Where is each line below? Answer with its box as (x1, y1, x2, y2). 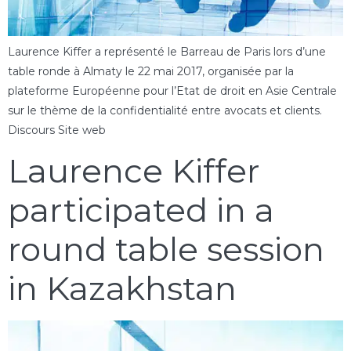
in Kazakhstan (8, 268, 237, 309)
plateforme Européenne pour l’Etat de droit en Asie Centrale (8, 83, 337, 98)
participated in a (8, 190, 274, 231)
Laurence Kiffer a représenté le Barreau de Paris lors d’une (8, 44, 326, 59)
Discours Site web (8, 122, 112, 137)
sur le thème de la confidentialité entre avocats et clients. (8, 103, 322, 118)
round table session (8, 229, 324, 270)
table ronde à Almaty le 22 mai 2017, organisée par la (8, 63, 294, 78)
